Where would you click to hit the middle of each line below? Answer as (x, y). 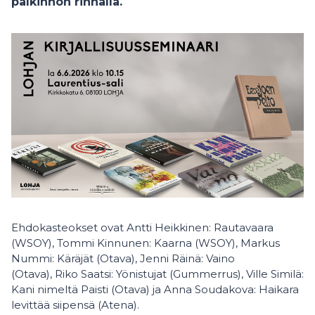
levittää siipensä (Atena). (78, 305)
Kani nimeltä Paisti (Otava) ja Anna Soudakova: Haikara (155, 289)
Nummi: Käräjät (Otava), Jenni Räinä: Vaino (123, 258)
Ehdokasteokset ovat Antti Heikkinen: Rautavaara (142, 227)
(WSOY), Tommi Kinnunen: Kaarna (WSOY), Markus (146, 243)
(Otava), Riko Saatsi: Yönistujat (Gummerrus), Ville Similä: (157, 274)
